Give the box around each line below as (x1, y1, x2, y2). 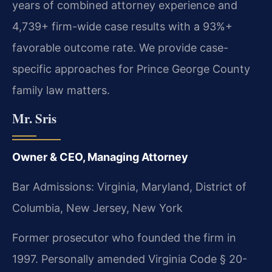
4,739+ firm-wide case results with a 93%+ (12, 20, 233, 33)
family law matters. (12, 84, 110, 97)
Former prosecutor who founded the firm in (12, 231, 236, 245)
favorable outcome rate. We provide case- (12, 41, 228, 55)
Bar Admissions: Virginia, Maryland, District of (12, 180, 246, 193)
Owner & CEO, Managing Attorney (12, 150, 188, 163)
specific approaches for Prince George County (12, 63, 250, 76)
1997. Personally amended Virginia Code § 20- (12, 253, 247, 266)
